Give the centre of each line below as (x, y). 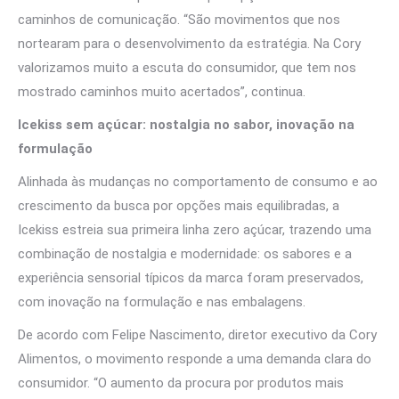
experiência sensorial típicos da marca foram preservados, (191, 278)
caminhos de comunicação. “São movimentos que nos (179, 20)
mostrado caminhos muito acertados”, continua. (163, 92)
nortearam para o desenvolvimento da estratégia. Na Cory (189, 44)
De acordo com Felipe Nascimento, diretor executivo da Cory (197, 335)
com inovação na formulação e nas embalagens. (162, 302)
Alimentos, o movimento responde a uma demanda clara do (195, 359)
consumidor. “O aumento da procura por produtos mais (181, 383)
